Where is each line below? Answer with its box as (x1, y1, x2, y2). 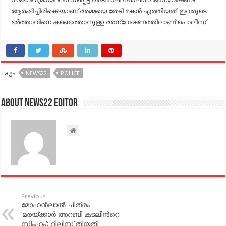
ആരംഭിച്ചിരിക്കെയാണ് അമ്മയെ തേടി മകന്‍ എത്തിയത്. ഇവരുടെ (11, 6, 207, 15)
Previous (21, 192, 46, 200)
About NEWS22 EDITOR (1, 97, 78, 109)
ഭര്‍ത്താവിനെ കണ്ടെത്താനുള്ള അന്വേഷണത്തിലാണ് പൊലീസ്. (11, 17, 208, 26)
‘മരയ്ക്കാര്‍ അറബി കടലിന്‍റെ (21, 209, 120, 219)
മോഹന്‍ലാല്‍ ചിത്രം (21, 199, 90, 209)
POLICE (61, 69, 80, 77)
